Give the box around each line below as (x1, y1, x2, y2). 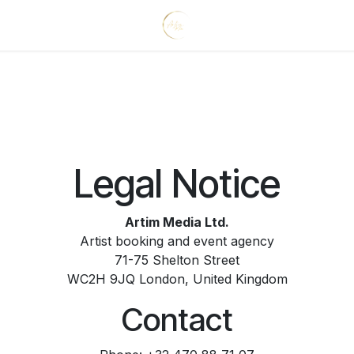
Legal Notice (73, 160, 281, 207)
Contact (121, 300, 233, 339)
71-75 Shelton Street (115, 252, 239, 268)
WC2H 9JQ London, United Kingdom (66, 271, 288, 287)
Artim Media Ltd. (125, 214, 229, 230)
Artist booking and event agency (80, 233, 274, 249)
